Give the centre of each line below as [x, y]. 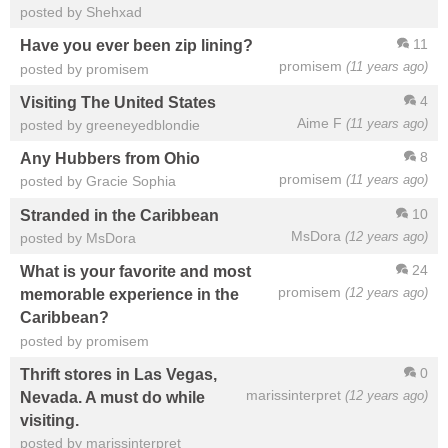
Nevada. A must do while [112, 397]
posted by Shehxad [81, 12]
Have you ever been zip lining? [136, 45]
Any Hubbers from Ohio [110, 158]
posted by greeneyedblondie [110, 125]
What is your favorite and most [135, 271]
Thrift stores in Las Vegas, [118, 373]
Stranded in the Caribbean [119, 214]
